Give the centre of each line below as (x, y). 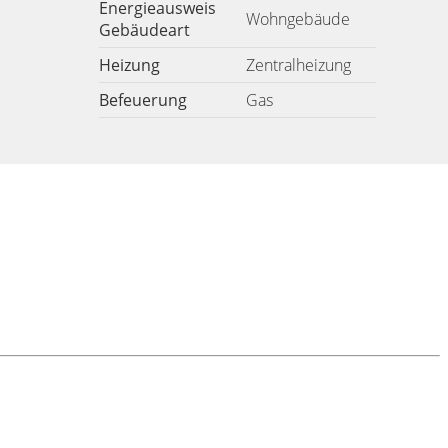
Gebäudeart (144, 30)
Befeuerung (142, 100)
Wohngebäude (297, 19)
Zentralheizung (298, 65)
